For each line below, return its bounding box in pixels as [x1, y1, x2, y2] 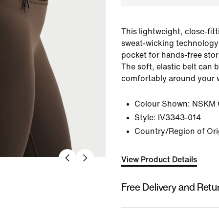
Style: [134, 113, 156, 122]
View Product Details [121, 155, 197, 164]
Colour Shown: [134, 100, 190, 108]
